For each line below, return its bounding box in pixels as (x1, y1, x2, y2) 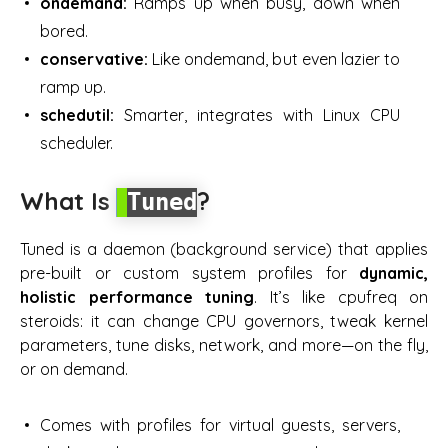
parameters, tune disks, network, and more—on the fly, (20, 335, 428, 356)
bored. (40, 20, 88, 41)
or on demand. (20, 359, 128, 380)
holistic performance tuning (20, 287, 254, 308)
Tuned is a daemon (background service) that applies (20, 239, 428, 260)
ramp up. (40, 76, 106, 97)
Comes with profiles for (40, 415, 229, 436)
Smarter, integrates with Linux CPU (114, 104, 400, 125)
